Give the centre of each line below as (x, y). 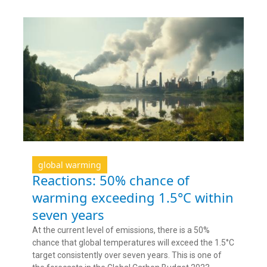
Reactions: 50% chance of (111, 180)
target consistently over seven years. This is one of (127, 255)
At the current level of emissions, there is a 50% (121, 230)
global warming (70, 164)
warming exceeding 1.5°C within (133, 197)
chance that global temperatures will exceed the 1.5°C (133, 242)
